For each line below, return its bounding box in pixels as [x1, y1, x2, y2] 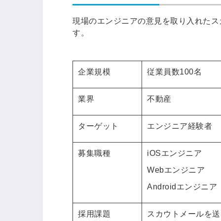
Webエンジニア [147, 165, 205, 174]
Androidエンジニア [147, 182, 217, 191]
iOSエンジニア [147, 148, 202, 157]
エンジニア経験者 [147, 121, 212, 130]
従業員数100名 [147, 67, 202, 76]
